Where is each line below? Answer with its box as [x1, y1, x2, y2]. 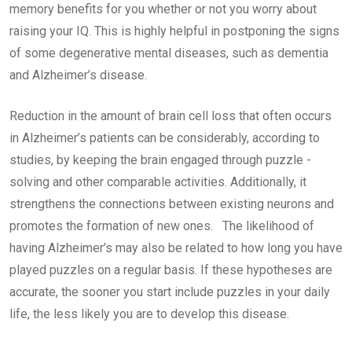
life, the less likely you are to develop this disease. [9, 306, 289, 321]
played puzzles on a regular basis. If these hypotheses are [9, 262, 332, 277]
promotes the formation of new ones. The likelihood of [9, 218, 314, 233]
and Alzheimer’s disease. [9, 68, 147, 82]
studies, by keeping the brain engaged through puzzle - [9, 152, 311, 167]
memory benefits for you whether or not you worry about [9, 2, 317, 16]
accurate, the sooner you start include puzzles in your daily [9, 284, 330, 299]
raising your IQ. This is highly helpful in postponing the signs [9, 24, 339, 38]
